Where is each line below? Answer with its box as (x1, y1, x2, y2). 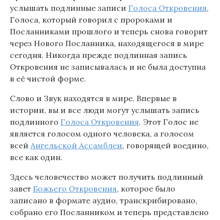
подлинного (10, 117, 60, 127)
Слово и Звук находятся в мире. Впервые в (10, 93, 177, 104)
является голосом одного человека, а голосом (10, 129, 194, 139)
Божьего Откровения (33, 184, 117, 194)
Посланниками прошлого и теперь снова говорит (10, 27, 208, 37)
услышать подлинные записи (10, 3, 128, 13)
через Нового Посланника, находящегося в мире (10, 38, 204, 49)
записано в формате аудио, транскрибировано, (10, 195, 197, 206)
